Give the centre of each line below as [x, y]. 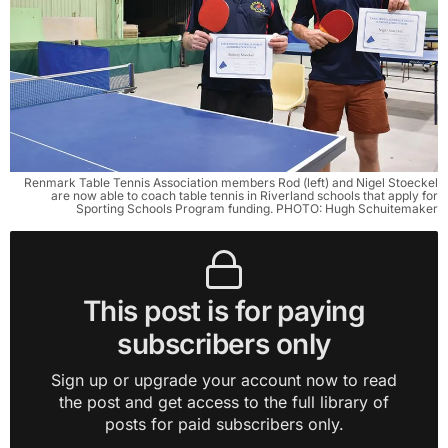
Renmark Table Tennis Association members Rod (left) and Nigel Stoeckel [231, 182]
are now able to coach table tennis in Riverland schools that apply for [244, 195]
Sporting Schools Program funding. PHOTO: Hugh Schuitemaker [257, 208]
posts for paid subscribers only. [224, 423]
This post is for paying [224, 310]
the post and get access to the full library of [224, 401]
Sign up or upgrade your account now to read [224, 379]
